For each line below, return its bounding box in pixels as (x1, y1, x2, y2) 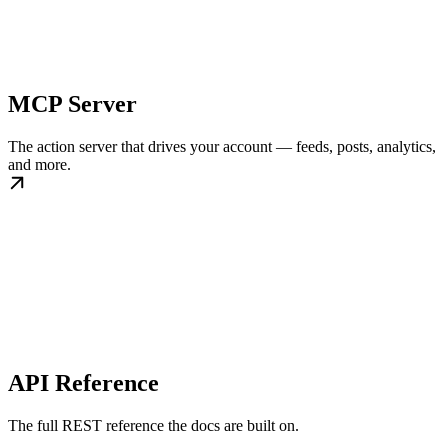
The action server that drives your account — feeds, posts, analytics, (8, 137, 436, 155)
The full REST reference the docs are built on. (8, 416, 299, 434)
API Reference (8, 369, 159, 396)
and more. (8, 155, 71, 173)
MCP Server (8, 90, 137, 117)
